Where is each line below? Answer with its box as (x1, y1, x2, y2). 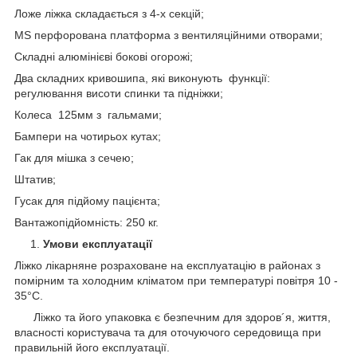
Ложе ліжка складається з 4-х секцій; (14, 6, 204, 20)
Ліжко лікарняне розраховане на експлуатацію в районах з (14, 258, 320, 272)
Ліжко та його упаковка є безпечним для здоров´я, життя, (14, 310, 331, 324)
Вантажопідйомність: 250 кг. (14, 215, 159, 229)
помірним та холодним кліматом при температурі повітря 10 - (14, 273, 338, 287)
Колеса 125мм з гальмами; (14, 108, 162, 121)
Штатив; (14, 172, 56, 186)
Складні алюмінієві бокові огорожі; (14, 49, 193, 63)
